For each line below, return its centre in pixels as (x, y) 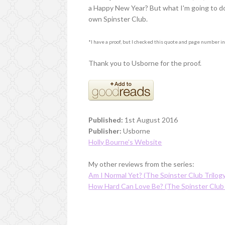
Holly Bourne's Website (125, 142)
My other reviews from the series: (142, 164)
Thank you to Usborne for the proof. (145, 63)
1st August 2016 (151, 120)
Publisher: (105, 131)
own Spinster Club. (118, 19)
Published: (106, 120)
